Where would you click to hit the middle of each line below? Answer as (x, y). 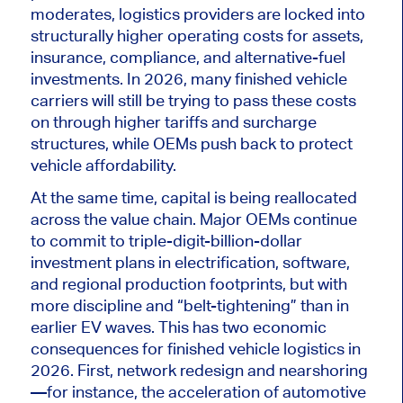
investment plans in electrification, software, (190, 263)
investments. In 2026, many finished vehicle (188, 79)
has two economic (257, 327)
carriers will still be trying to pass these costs (193, 101)
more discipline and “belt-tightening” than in (189, 306)
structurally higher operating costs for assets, (197, 36)
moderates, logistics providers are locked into (197, 14)
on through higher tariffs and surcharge (173, 122)
